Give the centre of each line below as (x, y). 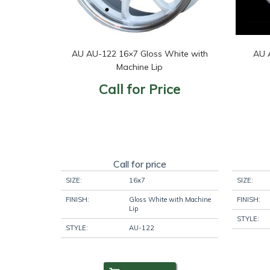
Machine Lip (140, 67)
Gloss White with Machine (170, 199)
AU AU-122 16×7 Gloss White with (140, 53)
